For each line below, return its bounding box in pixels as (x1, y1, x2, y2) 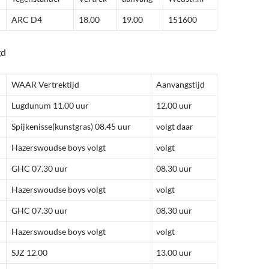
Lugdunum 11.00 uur (11, 100, 89, 110)
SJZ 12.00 (11, 247, 47, 258)
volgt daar (156, 121, 193, 131)
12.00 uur (156, 100, 192, 110)
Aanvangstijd (156, 79, 205, 89)
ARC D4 (11, 14, 42, 25)
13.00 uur (156, 247, 192, 258)
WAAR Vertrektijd (11, 79, 79, 89)
